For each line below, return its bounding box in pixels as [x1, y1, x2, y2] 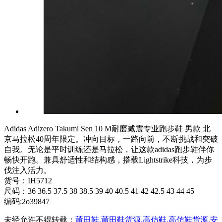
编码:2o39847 [4, 197, 50, 206]
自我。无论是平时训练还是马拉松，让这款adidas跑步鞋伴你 [4, 145, 214, 154]
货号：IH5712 [4, 176, 52, 185]
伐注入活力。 [4, 166, 52, 174]
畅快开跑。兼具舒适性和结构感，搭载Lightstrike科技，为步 [4, 155, 212, 164]
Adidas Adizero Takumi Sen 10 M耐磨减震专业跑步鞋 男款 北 [4, 124, 211, 133]
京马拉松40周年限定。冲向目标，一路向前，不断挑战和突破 [4, 134, 218, 143]
